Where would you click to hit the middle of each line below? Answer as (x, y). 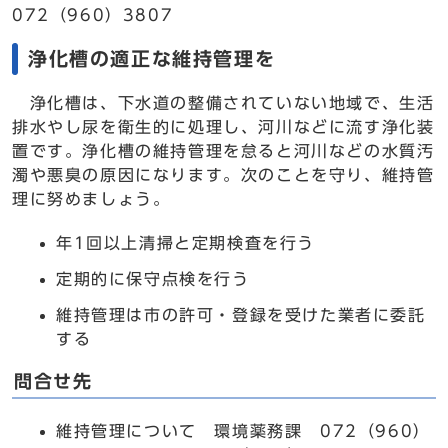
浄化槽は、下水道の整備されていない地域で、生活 (223, 103)
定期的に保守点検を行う (153, 279)
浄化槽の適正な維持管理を (152, 58)
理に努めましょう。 (91, 199)
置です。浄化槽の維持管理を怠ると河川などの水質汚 (223, 151)
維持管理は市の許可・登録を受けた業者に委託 (241, 315)
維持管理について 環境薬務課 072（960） (243, 431)
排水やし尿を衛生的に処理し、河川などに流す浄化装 (223, 127)
